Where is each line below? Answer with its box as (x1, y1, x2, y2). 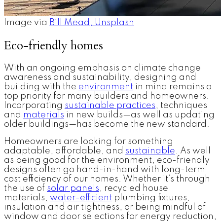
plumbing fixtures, (112, 193, 190, 203)
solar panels (47, 184, 99, 193)
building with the (4, 82, 78, 92)
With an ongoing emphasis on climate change (4, 64, 201, 73)
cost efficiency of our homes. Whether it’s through (4, 175, 210, 184)
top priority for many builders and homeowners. (4, 92, 209, 101)
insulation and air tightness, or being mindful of (4, 203, 206, 212)
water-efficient (50, 193, 112, 203)
